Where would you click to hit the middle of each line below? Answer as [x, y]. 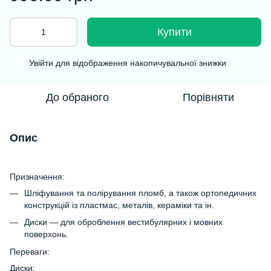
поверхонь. [46, 234]
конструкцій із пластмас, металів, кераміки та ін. [119, 205]
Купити [174, 32]
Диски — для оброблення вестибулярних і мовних [123, 222]
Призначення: [37, 177]
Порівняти [208, 97]
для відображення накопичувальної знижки [140, 63]
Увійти [41, 63]
